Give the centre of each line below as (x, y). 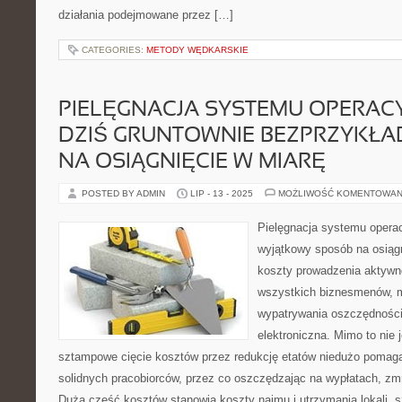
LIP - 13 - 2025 (222, 193)
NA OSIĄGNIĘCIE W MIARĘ (192, 162)
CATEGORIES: (114, 50)
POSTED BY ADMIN (125, 193)
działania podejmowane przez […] (146, 15)
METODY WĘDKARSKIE (197, 50)
